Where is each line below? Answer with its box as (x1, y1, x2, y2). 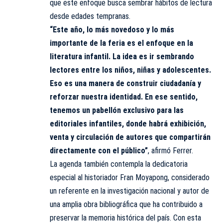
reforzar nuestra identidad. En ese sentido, (50, 92, 198, 102)
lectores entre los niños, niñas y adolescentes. (50, 65, 211, 75)
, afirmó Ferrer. (148, 146, 193, 156)
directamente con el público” (50, 146, 148, 156)
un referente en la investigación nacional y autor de (50, 186, 209, 196)
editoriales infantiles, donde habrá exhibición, (50, 119, 206, 129)
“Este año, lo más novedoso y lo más (50, 25, 174, 35)
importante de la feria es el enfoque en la (50, 38, 193, 48)
